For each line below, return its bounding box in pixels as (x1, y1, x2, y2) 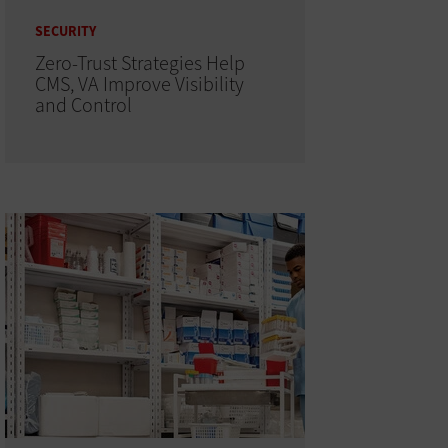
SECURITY (34, 21, 96, 41)
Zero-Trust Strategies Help (34, 49, 245, 77)
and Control (34, 91, 132, 119)
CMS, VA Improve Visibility (34, 70, 244, 98)
